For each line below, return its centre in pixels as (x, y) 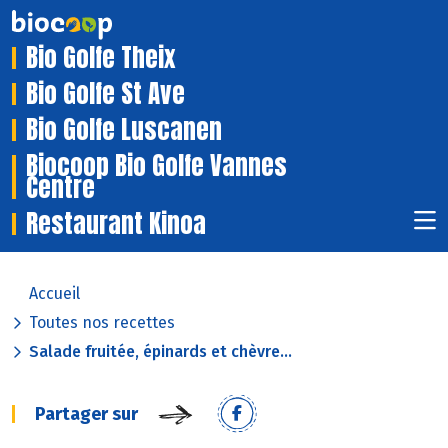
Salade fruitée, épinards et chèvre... (160, 352)
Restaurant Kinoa (116, 224)
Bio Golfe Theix (100, 58)
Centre (60, 188)
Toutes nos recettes (102, 323)
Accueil (54, 294)
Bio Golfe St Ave (105, 94)
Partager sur (86, 414)
